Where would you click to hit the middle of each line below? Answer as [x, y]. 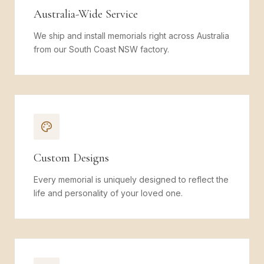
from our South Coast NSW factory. [101, 49]
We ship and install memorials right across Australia [131, 36]
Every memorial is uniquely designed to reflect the [131, 179]
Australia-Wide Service [86, 14]
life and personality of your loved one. [108, 193]
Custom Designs [71, 158]
